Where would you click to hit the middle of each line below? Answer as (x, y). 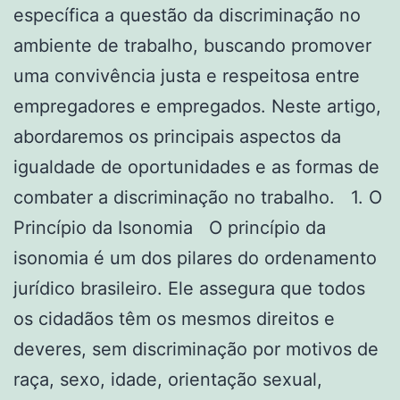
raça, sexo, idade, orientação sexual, (168, 379)
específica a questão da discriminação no (187, 15)
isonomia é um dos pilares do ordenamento (195, 258)
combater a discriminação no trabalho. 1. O (198, 197)
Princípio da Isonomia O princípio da (170, 227)
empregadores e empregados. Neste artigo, (197, 106)
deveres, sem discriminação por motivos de (196, 349)
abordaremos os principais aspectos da (177, 136)
